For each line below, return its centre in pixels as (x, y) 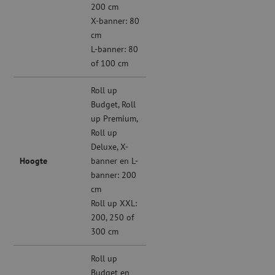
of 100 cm (110, 64)
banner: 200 (114, 175)
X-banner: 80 (115, 21)
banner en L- (115, 161)
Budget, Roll (114, 105)
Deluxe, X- (110, 147)
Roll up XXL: (114, 203)
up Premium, (114, 119)
